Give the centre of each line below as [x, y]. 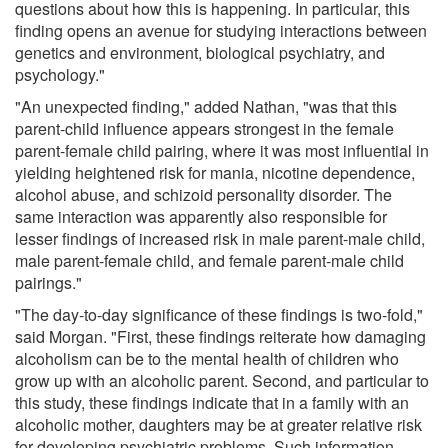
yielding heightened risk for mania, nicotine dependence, [215, 172]
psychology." [60, 74]
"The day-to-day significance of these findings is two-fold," [219, 314]
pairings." [48, 282]
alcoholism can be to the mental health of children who [207, 358]
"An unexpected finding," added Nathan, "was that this [206, 106]
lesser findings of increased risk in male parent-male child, [220, 238]
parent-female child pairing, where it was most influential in [222, 150]
